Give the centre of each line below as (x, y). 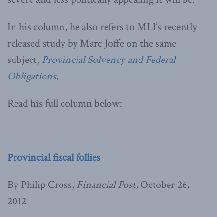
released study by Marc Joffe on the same (92, 43)
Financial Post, (108, 185)
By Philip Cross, (42, 185)
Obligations (32, 76)
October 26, (165, 185)
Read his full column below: (65, 103)
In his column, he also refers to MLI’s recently (102, 27)
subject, (24, 60)
